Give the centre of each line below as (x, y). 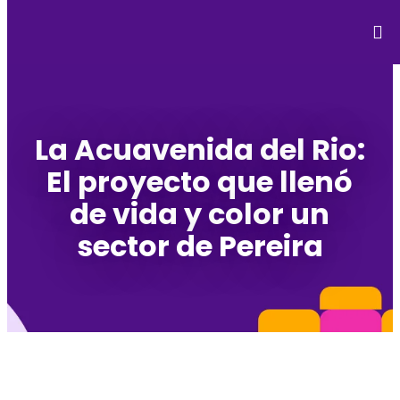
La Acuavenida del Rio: (200, 150)
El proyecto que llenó (200, 182)
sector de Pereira (200, 246)
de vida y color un (200, 214)
